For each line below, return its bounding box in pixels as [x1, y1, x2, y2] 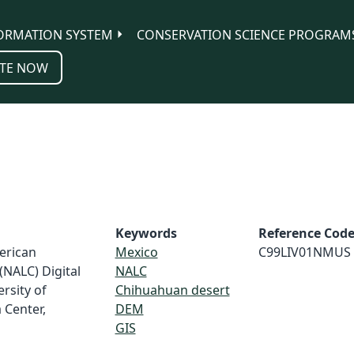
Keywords [115, 224, 177, 242]
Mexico [115, 243, 158, 261]
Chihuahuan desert [115, 281, 230, 299]
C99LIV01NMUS [258, 243, 351, 261]
